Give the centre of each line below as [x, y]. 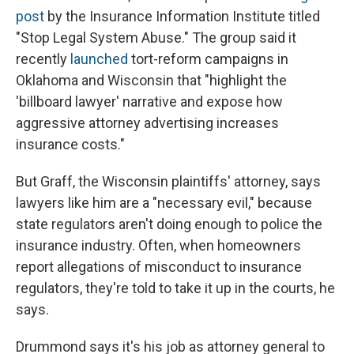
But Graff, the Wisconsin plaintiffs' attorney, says [168, 182]
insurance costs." [70, 145]
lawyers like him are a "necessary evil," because [164, 203]
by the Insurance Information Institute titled [182, 17]
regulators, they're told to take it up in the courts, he [175, 288]
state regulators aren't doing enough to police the [169, 224]
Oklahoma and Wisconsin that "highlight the [151, 81]
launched [99, 59]
